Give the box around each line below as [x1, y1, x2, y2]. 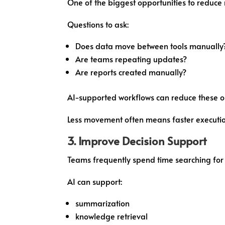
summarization [75, 197, 130, 208]
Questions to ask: [67, 18, 129, 30]
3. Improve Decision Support [67, 133, 207, 148]
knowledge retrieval [75, 210, 148, 221]
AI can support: [67, 175, 123, 187]
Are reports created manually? [75, 66, 187, 77]
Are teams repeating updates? [75, 53, 187, 64]
